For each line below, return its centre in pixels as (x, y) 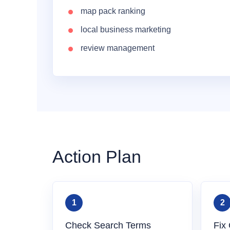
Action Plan (97, 157)
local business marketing (126, 30)
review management (118, 48)
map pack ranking (113, 11)
